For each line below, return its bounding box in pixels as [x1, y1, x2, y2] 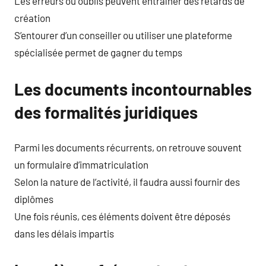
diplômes [14, 193, 53, 205]
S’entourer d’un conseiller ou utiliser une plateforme [14, 28, 232, 41]
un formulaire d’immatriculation [14, 159, 148, 170]
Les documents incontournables [14, 78, 252, 99]
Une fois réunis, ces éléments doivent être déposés [14, 210, 230, 222]
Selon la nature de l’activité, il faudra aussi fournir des [14, 176, 240, 188]
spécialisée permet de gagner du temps [14, 46, 182, 58]
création [14, 11, 50, 24]
